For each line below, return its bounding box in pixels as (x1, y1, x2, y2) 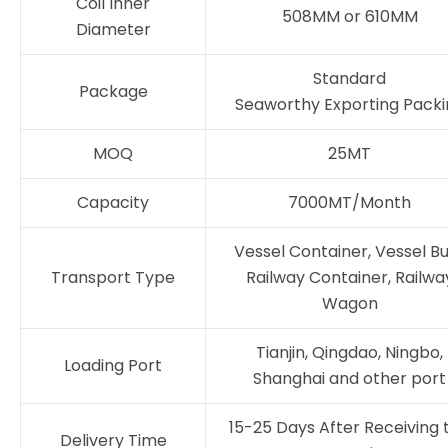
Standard (313, 66, 387, 90)
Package (78, 79, 148, 103)
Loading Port (64, 353, 163, 377)
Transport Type (51, 265, 176, 289)
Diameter (75, 17, 151, 41)
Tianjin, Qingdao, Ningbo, (256, 340, 444, 364)
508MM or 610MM (281, 4, 418, 28)
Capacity (77, 190, 150, 214)
